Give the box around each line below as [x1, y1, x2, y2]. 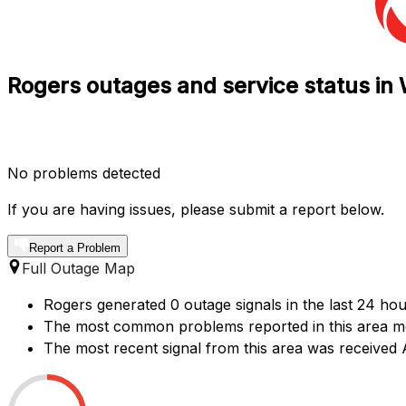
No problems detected [7, 163, 160, 182]
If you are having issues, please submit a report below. [7, 199, 384, 218]
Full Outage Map [22, 258, 135, 277]
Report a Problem [29, 240, 121, 255]
